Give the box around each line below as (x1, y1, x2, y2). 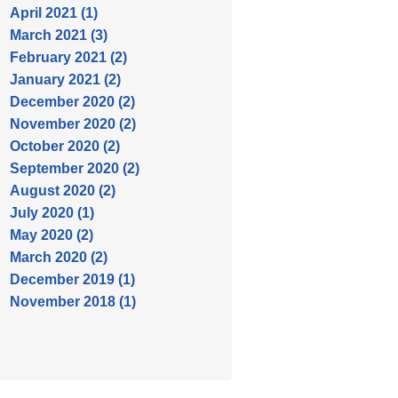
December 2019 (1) (10, 272, 135, 287)
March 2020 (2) (10, 250, 107, 265)
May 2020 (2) (10, 227, 93, 243)
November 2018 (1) (10, 294, 136, 309)
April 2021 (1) (10, 5, 98, 20)
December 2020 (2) (10, 94, 135, 109)
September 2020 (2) (10, 161, 139, 176)
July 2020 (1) (10, 205, 94, 220)
